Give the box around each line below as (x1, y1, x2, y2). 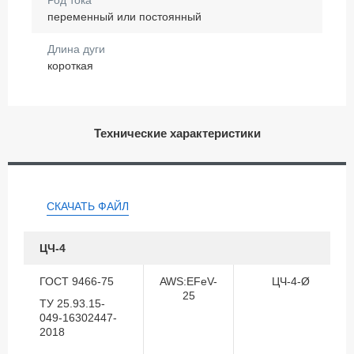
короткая (47, 58, 93, 72)
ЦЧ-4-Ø (271, 274, 310, 288)
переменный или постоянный (47, 9, 201, 23)
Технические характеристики (93, 126, 261, 140)
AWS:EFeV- (160, 274, 217, 288)
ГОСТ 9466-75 (40, 274, 114, 288)
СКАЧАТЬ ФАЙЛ (47, 199, 129, 213)
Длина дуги (47, 42, 105, 55)
